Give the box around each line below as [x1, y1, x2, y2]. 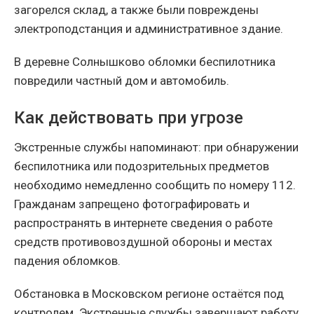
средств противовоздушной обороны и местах [14, 234, 272, 249]
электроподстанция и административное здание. [14, 21, 283, 36]
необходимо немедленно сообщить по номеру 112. [14, 177, 296, 192]
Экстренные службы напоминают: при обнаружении [14, 139, 299, 154]
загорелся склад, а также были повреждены [14, 2, 259, 17]
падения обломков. [14, 253, 121, 268]
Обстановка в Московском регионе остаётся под [14, 286, 284, 301]
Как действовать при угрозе [14, 107, 243, 128]
